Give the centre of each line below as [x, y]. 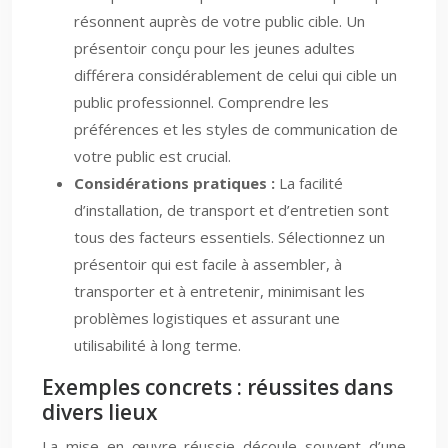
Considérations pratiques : [174, 183]
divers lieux [100, 412]
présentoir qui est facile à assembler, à [208, 264]
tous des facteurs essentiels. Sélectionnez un [229, 237]
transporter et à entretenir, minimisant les [219, 291]
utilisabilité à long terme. [157, 345]
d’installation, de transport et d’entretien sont [231, 210]
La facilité [309, 183]
